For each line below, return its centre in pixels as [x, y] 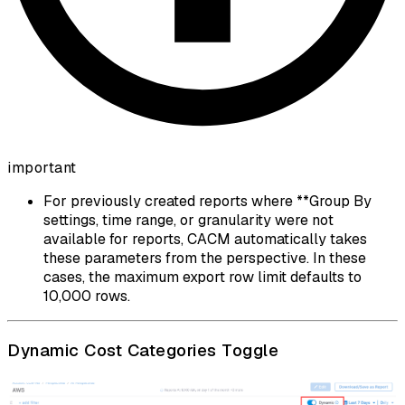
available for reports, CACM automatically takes [205, 240]
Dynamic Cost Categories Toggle [143, 351]
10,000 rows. [87, 297]
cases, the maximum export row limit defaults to [202, 278]
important [42, 168]
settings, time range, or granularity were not [188, 221]
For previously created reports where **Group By [207, 202]
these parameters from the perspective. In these [205, 259]
